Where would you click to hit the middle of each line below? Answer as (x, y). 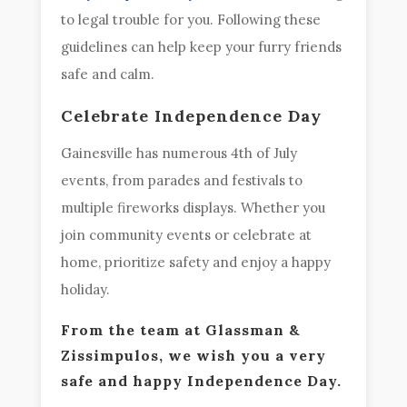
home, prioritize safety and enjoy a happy (196, 262)
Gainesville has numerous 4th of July (179, 153)
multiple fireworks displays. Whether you (194, 207)
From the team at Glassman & (181, 329)
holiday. (86, 289)
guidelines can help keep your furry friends (202, 46)
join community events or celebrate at (187, 234)
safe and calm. (108, 74)
